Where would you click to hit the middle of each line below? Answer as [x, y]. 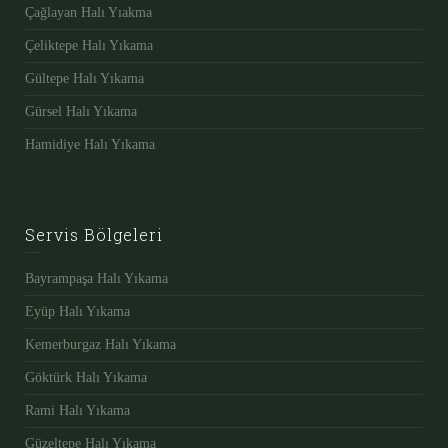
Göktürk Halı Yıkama [86, 377]
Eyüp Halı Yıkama [77, 311]
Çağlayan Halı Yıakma [88, 12]
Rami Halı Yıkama [77, 410]
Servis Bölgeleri [94, 234]
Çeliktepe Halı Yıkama [89, 45]
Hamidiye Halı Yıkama [90, 144]
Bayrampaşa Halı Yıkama [96, 278]
